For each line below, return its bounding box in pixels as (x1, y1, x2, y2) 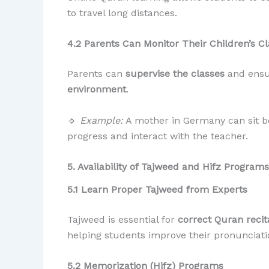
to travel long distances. (67, 7, 177, 19)
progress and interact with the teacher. (67, 130, 248, 142)
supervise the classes (125, 68, 225, 80)
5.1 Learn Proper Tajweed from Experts (67, 183, 247, 195)
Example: (80, 114, 123, 126)
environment (67, 83, 126, 95)
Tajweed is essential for (67, 213, 178, 225)
